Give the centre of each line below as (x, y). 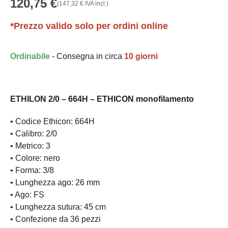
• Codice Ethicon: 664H (52, 122)
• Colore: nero (35, 158)
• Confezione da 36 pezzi (55, 219)
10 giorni (141, 56)
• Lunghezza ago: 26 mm (55, 183)
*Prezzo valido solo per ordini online (89, 26)
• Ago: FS (27, 195)
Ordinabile (30, 56)
